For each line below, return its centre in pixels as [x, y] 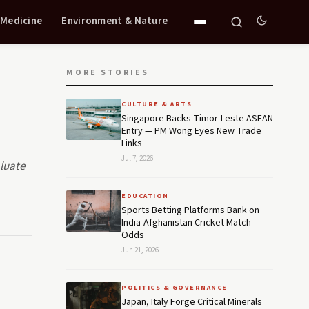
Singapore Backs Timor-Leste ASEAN [197, 119]
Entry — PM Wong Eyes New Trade [191, 131]
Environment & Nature [115, 21]
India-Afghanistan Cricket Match [186, 223]
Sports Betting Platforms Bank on [190, 210]
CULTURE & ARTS [157, 104]
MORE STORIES [108, 73]
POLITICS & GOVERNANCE [175, 288]
